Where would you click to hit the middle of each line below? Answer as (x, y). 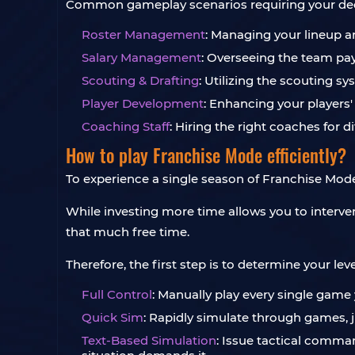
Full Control (117, 294)
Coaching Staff (126, 126)
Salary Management (141, 57)
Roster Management (143, 34)
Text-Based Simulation (149, 340)
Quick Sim (113, 317)
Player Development (143, 103)
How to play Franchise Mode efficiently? (206, 155)
